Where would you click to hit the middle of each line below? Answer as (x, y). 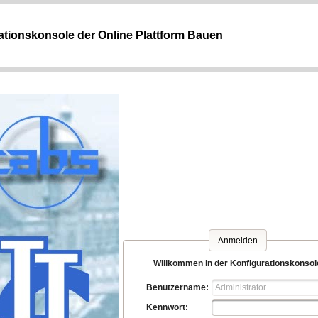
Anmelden (237, 240)
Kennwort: (168, 308)
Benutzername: (178, 288)
